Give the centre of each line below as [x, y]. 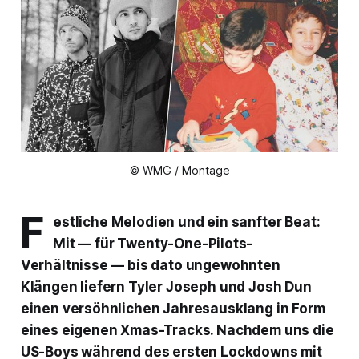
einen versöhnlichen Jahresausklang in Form [173, 309]
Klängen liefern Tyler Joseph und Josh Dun [166, 287]
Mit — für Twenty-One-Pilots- [153, 244]
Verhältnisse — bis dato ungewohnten [150, 266]
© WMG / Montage [179, 171]
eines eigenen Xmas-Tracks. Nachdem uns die [177, 331]
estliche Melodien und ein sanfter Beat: [187, 222]
